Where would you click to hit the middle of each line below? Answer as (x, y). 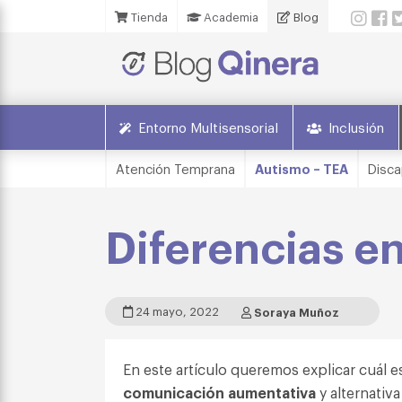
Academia (230, 17)
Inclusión (356, 127)
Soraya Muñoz (297, 311)
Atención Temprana (175, 168)
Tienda (148, 17)
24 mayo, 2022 (176, 311)
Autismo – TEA (301, 168)
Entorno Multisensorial (208, 127)
